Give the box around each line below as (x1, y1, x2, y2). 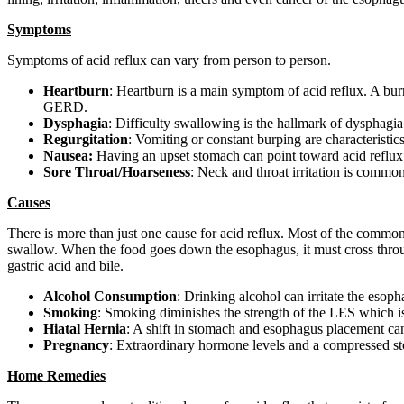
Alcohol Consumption (43, 289, 177, 305)
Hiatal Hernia (43, 321, 126, 337)
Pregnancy (43, 337, 109, 353)
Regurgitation (43, 132, 128, 148)
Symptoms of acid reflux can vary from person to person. (7, 52, 331, 69)
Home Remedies (7, 368, 106, 384)
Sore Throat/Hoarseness (43, 164, 190, 180)
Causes (7, 195, 50, 211)
